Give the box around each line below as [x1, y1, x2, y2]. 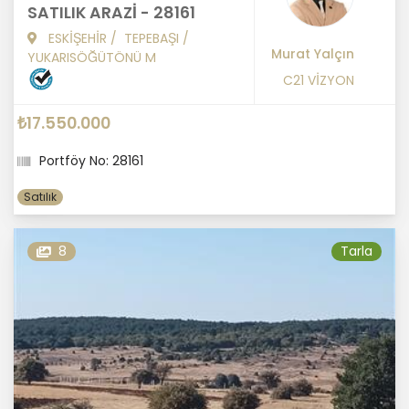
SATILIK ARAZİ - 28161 [27, 2, 195, 25]
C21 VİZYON [283, 71, 354, 90]
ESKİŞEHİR [48, 29, 107, 48]
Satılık [24, 189, 58, 205]
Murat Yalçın [271, 45, 354, 64]
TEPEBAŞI [124, 29, 179, 48]
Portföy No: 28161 [39, 152, 143, 171]
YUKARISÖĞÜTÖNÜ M [27, 48, 156, 68]
